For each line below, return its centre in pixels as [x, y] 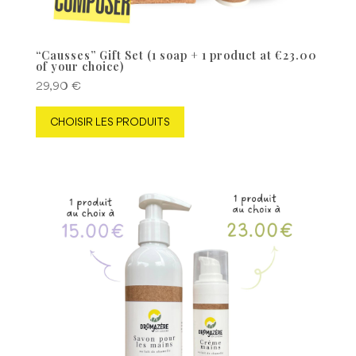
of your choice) [79, 66]
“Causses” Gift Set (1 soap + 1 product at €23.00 [176, 55]
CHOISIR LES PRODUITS [110, 122]
